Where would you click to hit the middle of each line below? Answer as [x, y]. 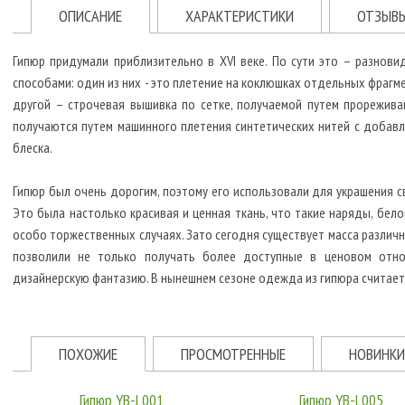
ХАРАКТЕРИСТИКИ [240, 16]
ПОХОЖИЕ [88, 354]
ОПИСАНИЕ [90, 16]
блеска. [33, 147]
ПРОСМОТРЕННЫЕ [233, 354]
